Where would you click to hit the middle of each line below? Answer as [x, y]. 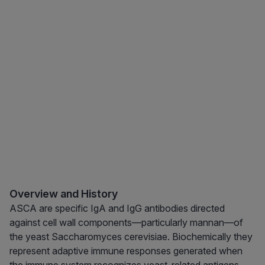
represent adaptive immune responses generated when [126, 251]
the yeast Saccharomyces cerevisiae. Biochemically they [131, 237]
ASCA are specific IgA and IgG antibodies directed [117, 209]
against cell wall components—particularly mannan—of [126, 223]
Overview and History [64, 194]
